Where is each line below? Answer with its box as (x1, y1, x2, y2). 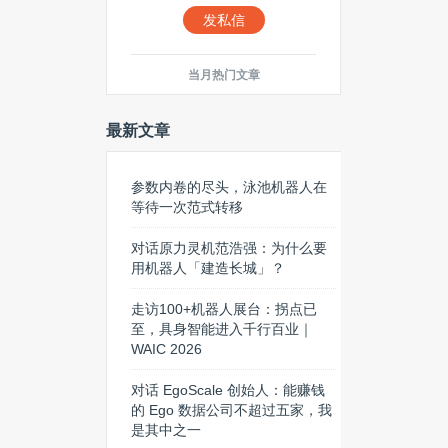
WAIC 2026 (131, 341, 202, 357)
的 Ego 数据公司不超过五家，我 (131, 402, 332, 418)
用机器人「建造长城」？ (131, 260, 285, 276)
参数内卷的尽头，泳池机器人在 (131, 179, 327, 195)
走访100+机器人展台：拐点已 (131, 301, 317, 317)
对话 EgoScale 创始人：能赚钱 (131, 382, 325, 398)
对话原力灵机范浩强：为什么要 (131, 240, 327, 256)
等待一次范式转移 (131, 199, 243, 215)
